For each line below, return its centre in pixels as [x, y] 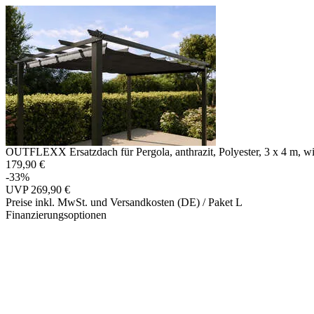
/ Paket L [223, 202]
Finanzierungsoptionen [56, 215]
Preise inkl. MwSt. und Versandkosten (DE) [104, 202]
